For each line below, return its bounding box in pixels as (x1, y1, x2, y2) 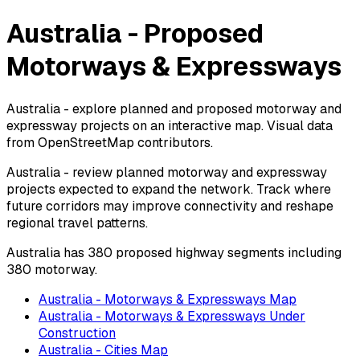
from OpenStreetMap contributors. (6, 133, 213, 151)
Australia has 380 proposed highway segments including (6, 243, 342, 261)
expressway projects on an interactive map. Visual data (6, 117, 333, 134)
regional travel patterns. (6, 214, 148, 231)
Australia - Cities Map (39, 341, 168, 358)
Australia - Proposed (6, 17, 264, 51)
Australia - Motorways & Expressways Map (39, 290, 297, 308)
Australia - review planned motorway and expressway (6, 163, 327, 181)
